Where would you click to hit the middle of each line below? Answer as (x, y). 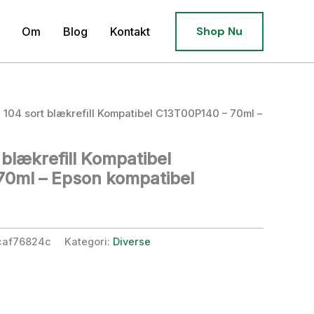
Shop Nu (219, 31)
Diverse (132, 241)
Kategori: (89, 241)
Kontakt (130, 31)
